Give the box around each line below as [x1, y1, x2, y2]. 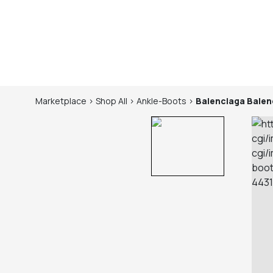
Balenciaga [196, 95, 245, 107]
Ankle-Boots [136, 95, 186, 107]
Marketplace [35, 95, 87, 107]
